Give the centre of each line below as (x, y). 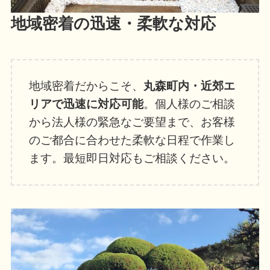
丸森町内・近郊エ (190, 86)
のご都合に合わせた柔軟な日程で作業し (132, 140)
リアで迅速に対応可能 (86, 104)
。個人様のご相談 (190, 104)
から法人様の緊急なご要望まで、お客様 (132, 122)
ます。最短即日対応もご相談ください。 (132, 159)
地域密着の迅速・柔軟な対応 (113, 23)
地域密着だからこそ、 (86, 86)
